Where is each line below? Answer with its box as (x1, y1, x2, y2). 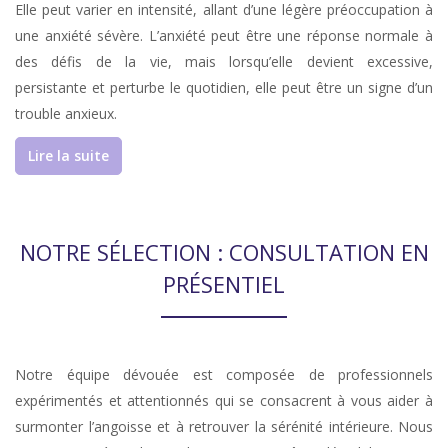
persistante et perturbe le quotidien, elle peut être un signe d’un (15, 78, 433, 97)
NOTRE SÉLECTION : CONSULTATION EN (19, 237, 429, 267)
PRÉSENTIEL (163, 269, 285, 299)
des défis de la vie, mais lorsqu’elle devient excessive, (15, 52, 433, 71)
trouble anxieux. (15, 104, 117, 123)
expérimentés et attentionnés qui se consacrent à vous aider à (15, 391, 433, 410)
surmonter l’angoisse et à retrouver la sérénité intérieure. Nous (15, 417, 433, 436)
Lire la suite (28, 146, 109, 165)
